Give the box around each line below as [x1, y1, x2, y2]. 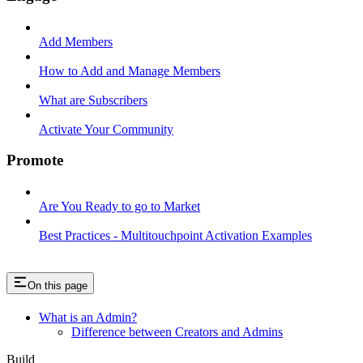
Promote [6, 152, 63, 169]
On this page [28, 279, 88, 292]
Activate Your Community [39, 122, 173, 136]
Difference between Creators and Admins [71, 324, 283, 339]
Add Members [39, 34, 113, 49]
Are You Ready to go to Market [39, 199, 200, 213]
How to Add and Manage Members [39, 63, 220, 78]
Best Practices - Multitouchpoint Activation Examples [39, 228, 312, 242]
